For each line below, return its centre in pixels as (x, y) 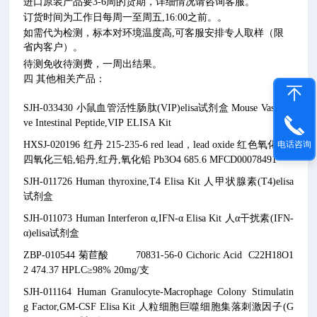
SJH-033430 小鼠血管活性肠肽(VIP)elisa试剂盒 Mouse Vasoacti (158, 108)
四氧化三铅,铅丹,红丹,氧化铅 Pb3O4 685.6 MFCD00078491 (150, 160)
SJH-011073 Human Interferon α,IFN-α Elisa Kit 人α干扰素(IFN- (158, 218)
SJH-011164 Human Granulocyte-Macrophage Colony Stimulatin (158, 292)
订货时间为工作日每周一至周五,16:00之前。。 (126, 17)
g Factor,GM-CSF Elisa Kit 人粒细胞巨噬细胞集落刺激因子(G (158, 307)
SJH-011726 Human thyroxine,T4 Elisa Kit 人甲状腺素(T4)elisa (158, 181)
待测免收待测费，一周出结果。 (93, 64)
